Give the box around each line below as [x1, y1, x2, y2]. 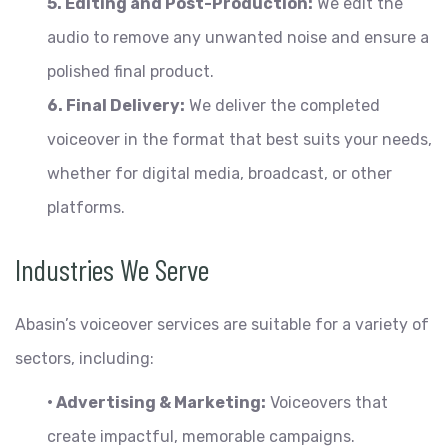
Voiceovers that [266, 393, 388, 412]
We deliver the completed [185, 96, 380, 115]
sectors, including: [15, 349, 154, 368]
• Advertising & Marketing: [47, 393, 266, 412]
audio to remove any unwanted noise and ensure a [47, 28, 429, 47]
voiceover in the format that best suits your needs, [47, 130, 432, 149]
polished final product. [47, 62, 214, 81]
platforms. [47, 198, 125, 217]
